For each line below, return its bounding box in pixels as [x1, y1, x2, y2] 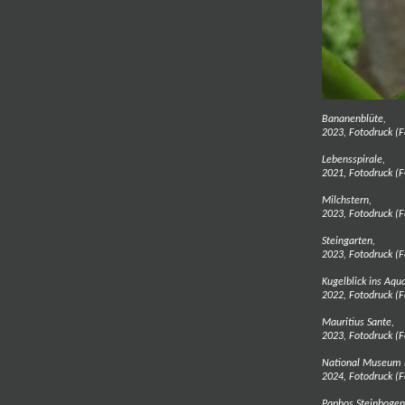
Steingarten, [322, 236, 375, 247]
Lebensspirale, [322, 155, 385, 165]
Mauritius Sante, [322, 317, 394, 328]
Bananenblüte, [322, 114, 386, 125]
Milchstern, [322, 195, 372, 206]
